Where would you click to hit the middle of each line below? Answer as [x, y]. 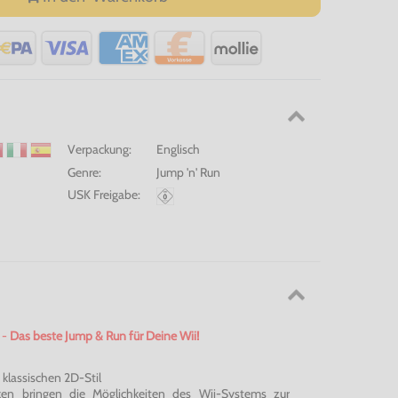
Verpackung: [99, 149]
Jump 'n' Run [188, 173]
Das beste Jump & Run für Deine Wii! [104, 335]
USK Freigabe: [104, 195]
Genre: [84, 173]
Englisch [178, 149]
